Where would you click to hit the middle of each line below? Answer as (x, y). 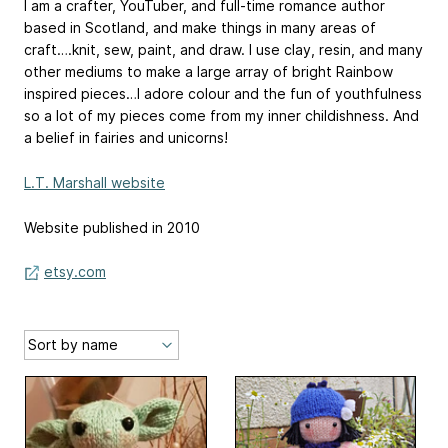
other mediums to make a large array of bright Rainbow (208, 71)
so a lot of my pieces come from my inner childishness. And (221, 115)
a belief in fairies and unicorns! (126, 137)
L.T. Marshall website (94, 182)
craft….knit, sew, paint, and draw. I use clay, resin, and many (223, 49)
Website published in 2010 (112, 227)
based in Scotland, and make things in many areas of (200, 27)
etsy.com (75, 272)
